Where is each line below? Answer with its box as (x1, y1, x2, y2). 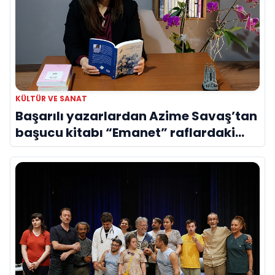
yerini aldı (15, 141, 79, 158)
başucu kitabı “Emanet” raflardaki (15, 124, 235, 142)
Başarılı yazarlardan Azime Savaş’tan (15, 107, 257, 125)
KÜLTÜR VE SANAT (15, 93, 87, 104)
